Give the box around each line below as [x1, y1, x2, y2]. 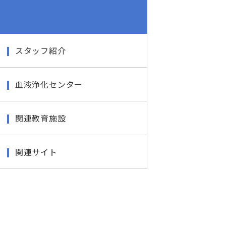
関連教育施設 [15, 112, 66, 124]
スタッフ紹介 [15, 44, 66, 56]
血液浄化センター [15, 78, 83, 90]
